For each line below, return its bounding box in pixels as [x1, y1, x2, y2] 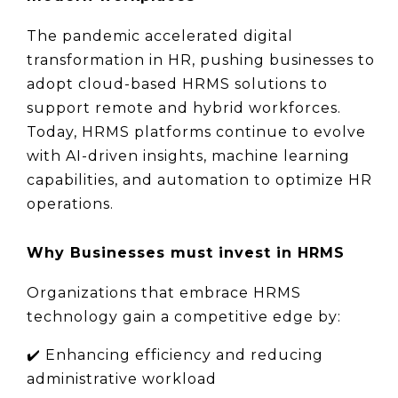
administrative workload [27, 370, 217, 387]
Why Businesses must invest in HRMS [27, 243, 345, 261]
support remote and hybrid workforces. [27, 99, 341, 116]
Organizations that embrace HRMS [27, 283, 301, 301]
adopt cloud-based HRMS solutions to [27, 75, 328, 92]
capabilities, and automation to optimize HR [27, 171, 372, 188]
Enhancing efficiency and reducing [45, 346, 323, 363]
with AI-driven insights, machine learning [27, 147, 350, 164]
